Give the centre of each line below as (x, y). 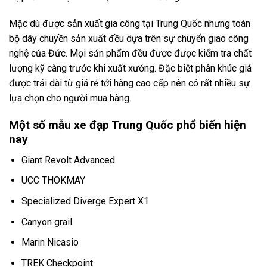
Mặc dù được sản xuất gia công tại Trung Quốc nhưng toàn (130, 24)
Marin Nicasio (50, 243)
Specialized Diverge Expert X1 (85, 201)
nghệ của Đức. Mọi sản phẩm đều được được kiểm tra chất (130, 54)
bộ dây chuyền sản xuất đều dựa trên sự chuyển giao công (129, 39)
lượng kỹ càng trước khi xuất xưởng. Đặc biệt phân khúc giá (130, 69)
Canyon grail (46, 222)
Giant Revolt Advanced (68, 160)
